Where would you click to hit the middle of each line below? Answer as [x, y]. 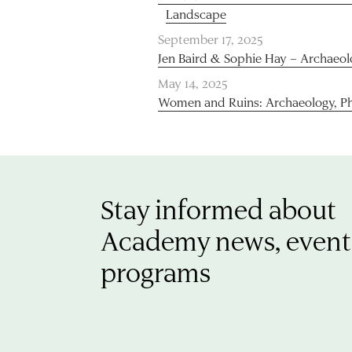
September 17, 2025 [211, 38]
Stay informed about [218, 209]
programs [156, 271]
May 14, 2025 [193, 82]
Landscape [196, 13]
